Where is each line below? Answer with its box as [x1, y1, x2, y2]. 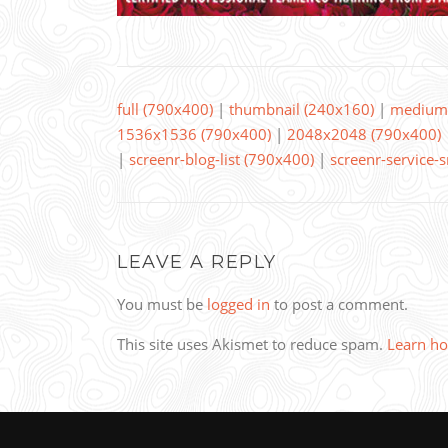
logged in [207, 294, 270, 315]
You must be [117, 294, 207, 315]
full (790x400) [117, 99, 213, 120]
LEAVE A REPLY [117, 251, 277, 274]
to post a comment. [270, 294, 408, 315]
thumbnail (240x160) [229, 99, 374, 120]
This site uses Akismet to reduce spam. [117, 334, 387, 355]
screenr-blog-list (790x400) [129, 149, 314, 170]
